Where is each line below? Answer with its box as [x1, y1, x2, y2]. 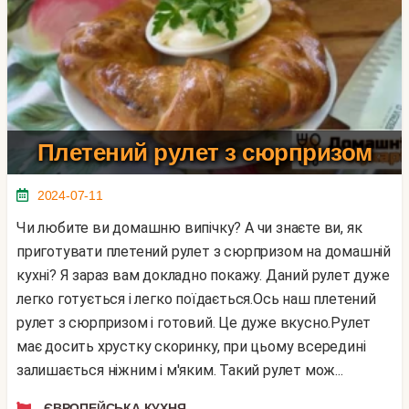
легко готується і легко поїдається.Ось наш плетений [16, 290, 376, 309]
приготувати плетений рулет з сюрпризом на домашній [16, 243, 391, 261]
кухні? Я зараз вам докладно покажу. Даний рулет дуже [16, 267, 390, 285]
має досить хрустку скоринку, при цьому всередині [16, 338, 366, 356]
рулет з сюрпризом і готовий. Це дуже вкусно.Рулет [16, 314, 372, 332]
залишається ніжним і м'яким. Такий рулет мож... [16, 362, 343, 380]
